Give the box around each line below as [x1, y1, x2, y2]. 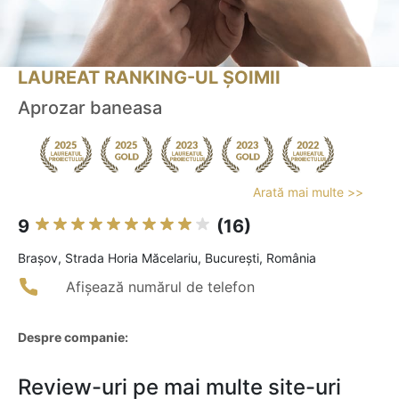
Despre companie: [18, 330, 128, 346]
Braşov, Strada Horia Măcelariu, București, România [18, 250, 316, 266]
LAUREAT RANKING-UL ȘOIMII [18, 67, 281, 89]
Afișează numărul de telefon [66, 278, 255, 297]
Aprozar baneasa [18, 97, 162, 119]
